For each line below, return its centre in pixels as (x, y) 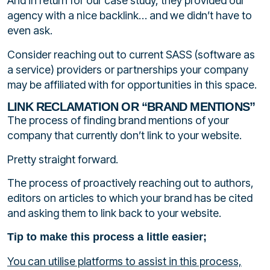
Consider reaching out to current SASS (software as (131, 54)
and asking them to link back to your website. (114, 213)
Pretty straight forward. (63, 159)
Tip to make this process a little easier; (107, 237)
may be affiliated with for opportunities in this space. (132, 84)
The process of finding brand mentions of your (118, 121)
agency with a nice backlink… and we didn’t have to (130, 16)
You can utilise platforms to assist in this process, (124, 261)
